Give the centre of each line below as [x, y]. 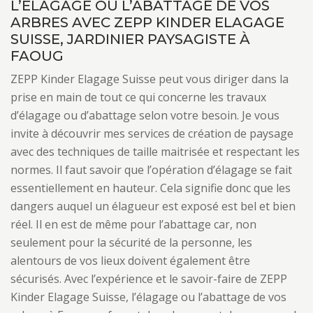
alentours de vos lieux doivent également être [130, 261]
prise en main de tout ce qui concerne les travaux [138, 97]
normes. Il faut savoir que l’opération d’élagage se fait [151, 170]
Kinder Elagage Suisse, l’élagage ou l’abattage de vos [148, 297]
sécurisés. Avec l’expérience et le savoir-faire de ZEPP [149, 279]
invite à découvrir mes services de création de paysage [152, 133]
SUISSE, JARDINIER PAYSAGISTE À [130, 39]
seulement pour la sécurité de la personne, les [131, 242]
